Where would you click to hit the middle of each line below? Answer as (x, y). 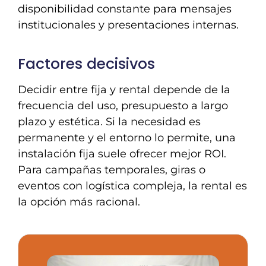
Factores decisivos (86, 64)
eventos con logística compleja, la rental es (132, 186)
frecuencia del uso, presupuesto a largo (123, 106)
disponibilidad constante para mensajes (125, 9)
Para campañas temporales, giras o (112, 170)
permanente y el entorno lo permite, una (127, 138)
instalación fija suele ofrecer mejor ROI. (122, 154)
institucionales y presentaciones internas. (128, 25)
